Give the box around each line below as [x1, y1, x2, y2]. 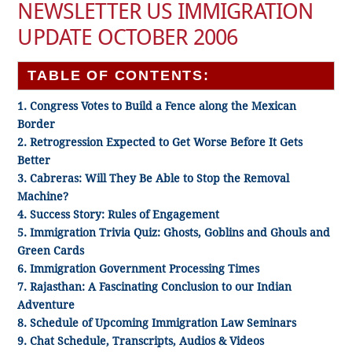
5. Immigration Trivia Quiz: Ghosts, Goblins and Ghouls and [17, 225, 331, 239]
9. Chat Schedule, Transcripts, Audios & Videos [17, 334, 265, 347]
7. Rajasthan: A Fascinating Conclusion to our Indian [17, 280, 292, 293]
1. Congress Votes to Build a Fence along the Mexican [17, 99, 297, 112]
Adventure [17, 298, 75, 311]
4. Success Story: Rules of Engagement [17, 207, 220, 221]
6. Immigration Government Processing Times [17, 262, 260, 275]
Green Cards [17, 244, 85, 257]
